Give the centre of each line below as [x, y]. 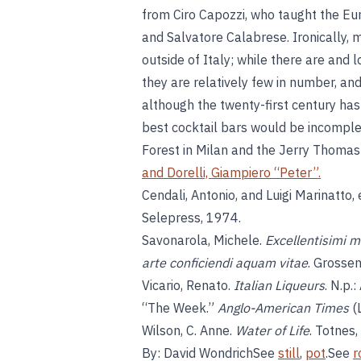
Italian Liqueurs [279, 285]
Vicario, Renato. [188, 285]
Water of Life [272, 330]
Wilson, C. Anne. [189, 330]
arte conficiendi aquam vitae [225, 263]
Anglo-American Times [283, 308]
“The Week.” [180, 308]
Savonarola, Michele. [203, 240]
